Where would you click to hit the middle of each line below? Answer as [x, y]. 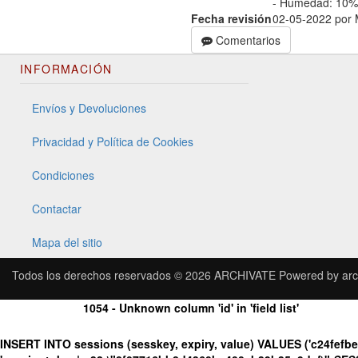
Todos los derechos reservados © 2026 [113, 275]
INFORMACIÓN [66, 69]
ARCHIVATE [245, 275]
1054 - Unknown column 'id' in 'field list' [191, 308]
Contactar [57, 209]
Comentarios [247, 40]
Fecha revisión [231, 18]
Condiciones [63, 175]
